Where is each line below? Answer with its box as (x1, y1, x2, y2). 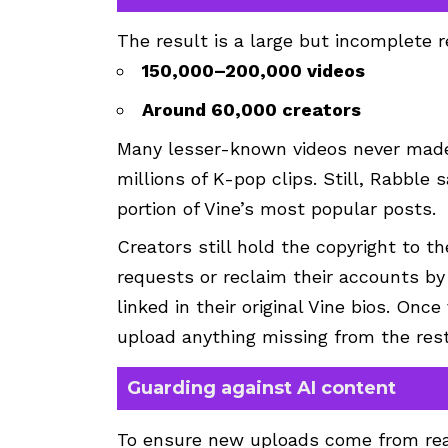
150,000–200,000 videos (142, 60, 365, 82)
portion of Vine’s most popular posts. (117, 198, 436, 220)
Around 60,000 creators (142, 99, 361, 121)
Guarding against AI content (127, 377, 396, 400)
